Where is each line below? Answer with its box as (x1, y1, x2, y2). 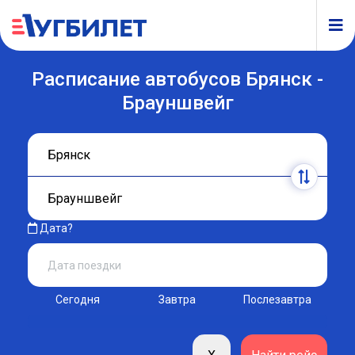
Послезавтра (242, 293, 311, 306)
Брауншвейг (121, 91, 234, 114)
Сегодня (55, 293, 101, 306)
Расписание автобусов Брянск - (32, 67, 323, 90)
